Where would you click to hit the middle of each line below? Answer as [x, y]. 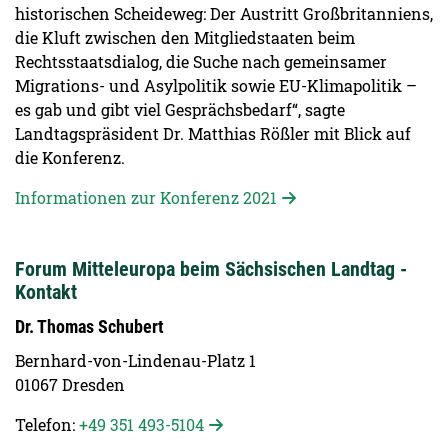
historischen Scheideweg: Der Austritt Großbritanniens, [224, 14]
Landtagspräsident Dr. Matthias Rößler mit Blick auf [213, 134]
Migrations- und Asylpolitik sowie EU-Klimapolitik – [216, 86]
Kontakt [46, 292]
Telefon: [47, 425]
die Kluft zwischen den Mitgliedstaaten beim [185, 38]
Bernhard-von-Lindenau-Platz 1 [135, 361]
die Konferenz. [70, 158]
